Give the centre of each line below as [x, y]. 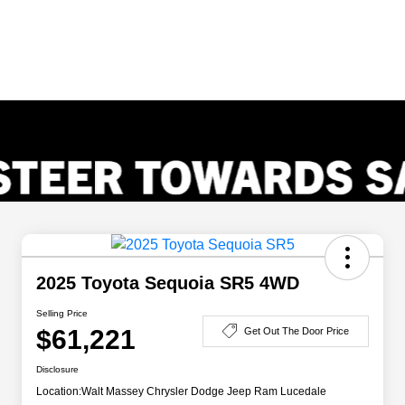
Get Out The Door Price [297, 330]
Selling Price [62, 314]
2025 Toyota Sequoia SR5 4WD [168, 283]
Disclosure [57, 370]
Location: [59, 392]
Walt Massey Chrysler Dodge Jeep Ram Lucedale [204, 392]
